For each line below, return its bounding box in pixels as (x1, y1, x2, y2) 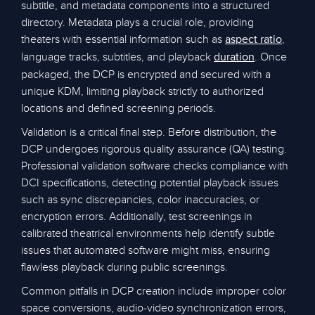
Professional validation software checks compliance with (21, 159, 288, 173)
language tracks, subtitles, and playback (21, 50, 214, 64)
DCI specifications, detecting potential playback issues (21, 176, 278, 190)
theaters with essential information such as (21, 32, 225, 46)
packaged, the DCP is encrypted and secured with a (21, 67, 271, 82)
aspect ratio (225, 34, 282, 46)
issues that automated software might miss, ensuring (21, 243, 270, 257)
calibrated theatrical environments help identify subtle (21, 226, 275, 240)
